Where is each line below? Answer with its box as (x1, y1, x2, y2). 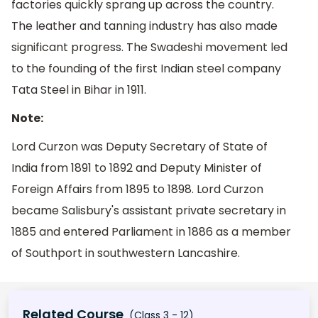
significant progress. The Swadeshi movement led (11, 39, 287, 56)
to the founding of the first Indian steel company (11, 60, 281, 77)
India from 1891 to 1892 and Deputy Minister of (11, 159, 262, 176)
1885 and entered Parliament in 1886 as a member (11, 223, 291, 240)
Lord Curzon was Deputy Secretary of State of (11, 138, 268, 155)
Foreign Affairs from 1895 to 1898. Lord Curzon (11, 180, 263, 197)
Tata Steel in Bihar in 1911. (11, 82, 146, 99)
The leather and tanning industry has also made (11, 18, 278, 35)
